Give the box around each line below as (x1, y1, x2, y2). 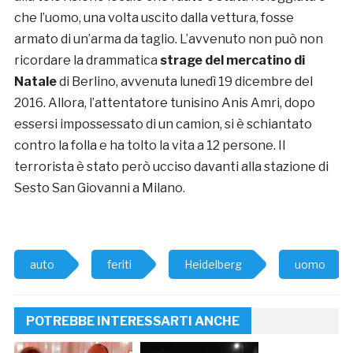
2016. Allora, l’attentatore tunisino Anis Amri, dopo (13, 95, 315, 111)
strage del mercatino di (159, 53, 305, 69)
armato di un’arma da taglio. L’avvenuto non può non (13, 32, 323, 47)
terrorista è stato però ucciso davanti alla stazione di (13, 159, 329, 175)
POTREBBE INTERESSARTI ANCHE (25, 314, 240, 329)
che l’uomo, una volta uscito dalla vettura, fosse (13, 10, 294, 26)
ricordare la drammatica (13, 53, 160, 69)
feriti (106, 258, 132, 272)
